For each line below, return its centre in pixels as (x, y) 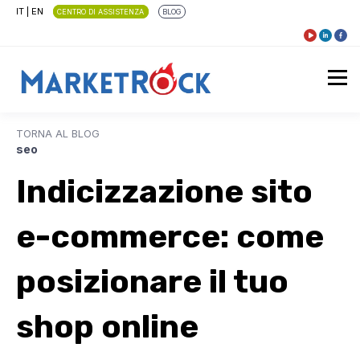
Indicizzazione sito (164, 192)
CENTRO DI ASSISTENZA (101, 12)
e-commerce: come (170, 237)
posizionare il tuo (152, 282)
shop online (107, 327)
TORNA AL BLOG (58, 134)
